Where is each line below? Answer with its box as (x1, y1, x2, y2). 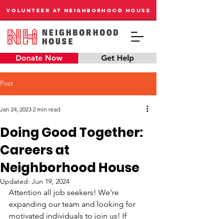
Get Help (101, 53, 134, 63)
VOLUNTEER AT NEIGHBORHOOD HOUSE (6, 7, 151, 14)
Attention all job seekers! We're (9, 188, 121, 197)
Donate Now (16, 53, 63, 63)
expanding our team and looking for (9, 199, 137, 209)
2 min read (33, 106, 60, 113)
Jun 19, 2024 (32, 177, 69, 186)
